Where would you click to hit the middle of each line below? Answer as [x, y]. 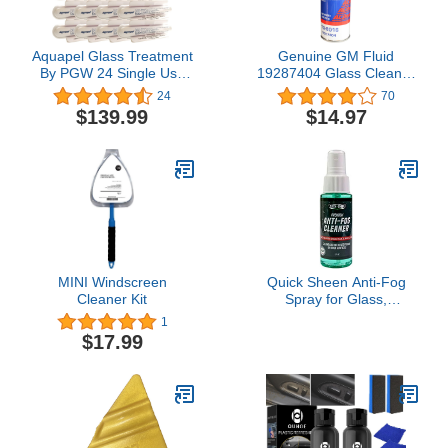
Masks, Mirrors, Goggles [336, 332]
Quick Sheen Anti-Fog [336, 281]
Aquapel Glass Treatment [112, 56]
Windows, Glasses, [336, 315]
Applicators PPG [112, 90]
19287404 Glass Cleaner [336, 73]
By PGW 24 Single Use [112, 73]
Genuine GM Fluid [336, 56]
